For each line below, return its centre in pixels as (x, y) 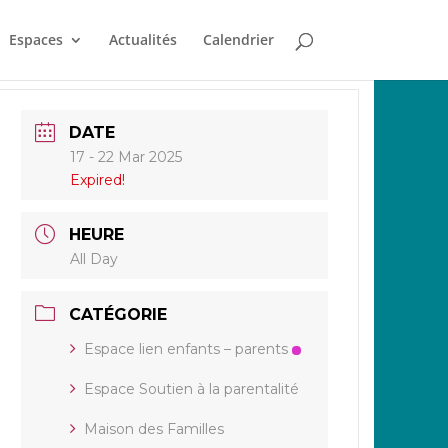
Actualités (142, 39)
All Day (94, 259)
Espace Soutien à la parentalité (192, 389)
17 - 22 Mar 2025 (126, 156)
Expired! (98, 179)
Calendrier (238, 39)
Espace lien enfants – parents (186, 349)
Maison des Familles (154, 429)
